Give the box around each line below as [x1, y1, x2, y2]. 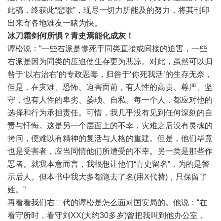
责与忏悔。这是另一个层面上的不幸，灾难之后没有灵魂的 [7, 121, 213, 130]
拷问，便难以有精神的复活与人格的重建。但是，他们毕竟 [7, 134, 213, 143]
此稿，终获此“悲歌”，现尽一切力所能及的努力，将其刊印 [7, 6, 210, 15]
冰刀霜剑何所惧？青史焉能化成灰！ [7, 32, 134, 40]
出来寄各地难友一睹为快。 [7, 19, 102, 28]
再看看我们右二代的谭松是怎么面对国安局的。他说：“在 [7, 198, 207, 207]
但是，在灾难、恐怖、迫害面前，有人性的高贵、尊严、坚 [7, 83, 213, 92]
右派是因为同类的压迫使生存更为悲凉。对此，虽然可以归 [7, 57, 213, 66]
